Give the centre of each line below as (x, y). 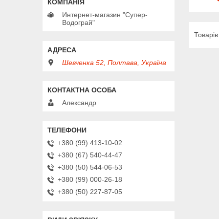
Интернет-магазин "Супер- (105, 14)
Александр (79, 102)
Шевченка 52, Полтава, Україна (114, 62)
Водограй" (78, 22)
